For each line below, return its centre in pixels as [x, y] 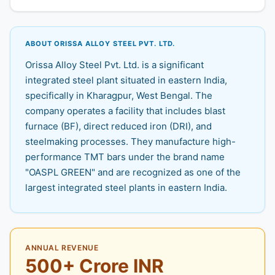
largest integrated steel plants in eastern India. [126, 188]
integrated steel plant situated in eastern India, [126, 80]
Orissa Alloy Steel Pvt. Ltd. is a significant [114, 65]
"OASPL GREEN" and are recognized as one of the [133, 172]
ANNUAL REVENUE [62, 248]
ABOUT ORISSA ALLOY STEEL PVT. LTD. [100, 44]
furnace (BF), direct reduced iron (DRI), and [118, 126]
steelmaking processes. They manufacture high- [130, 142]
